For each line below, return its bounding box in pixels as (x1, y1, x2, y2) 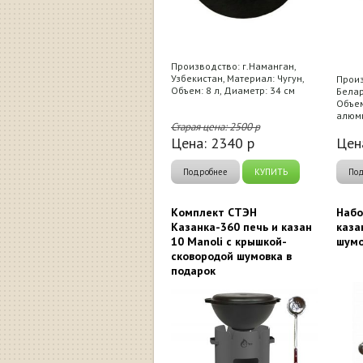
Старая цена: (171, 120, 229, 134)
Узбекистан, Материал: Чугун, (171, 72, 304, 84)
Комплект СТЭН (171, 205, 257, 220)
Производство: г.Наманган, (171, 60, 296, 72)
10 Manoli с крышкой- (171, 234, 287, 249)
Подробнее (183, 166, 228, 177)
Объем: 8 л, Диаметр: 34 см (171, 84, 295, 96)
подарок (171, 263, 216, 278)
